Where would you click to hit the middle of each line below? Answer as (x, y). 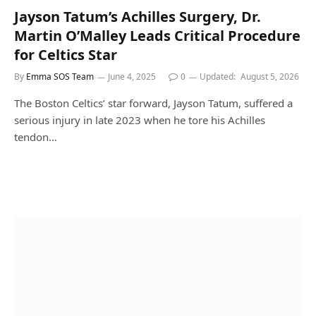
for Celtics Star (66, 54)
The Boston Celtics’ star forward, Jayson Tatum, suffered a (153, 103)
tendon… (36, 136)
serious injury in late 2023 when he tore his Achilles (140, 120)
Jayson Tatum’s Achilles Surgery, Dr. (138, 16)
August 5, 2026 (270, 76)
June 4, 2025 (132, 76)
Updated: (218, 76)
